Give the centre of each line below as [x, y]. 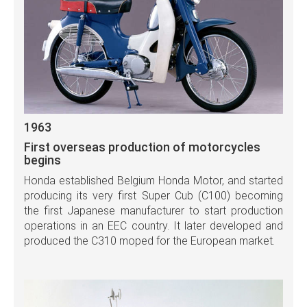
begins [42, 160]
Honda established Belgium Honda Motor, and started [153, 181]
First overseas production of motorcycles [142, 147]
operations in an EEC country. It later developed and [153, 226]
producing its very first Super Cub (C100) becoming [153, 196]
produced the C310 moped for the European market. [149, 241]
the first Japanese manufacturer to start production [153, 211]
